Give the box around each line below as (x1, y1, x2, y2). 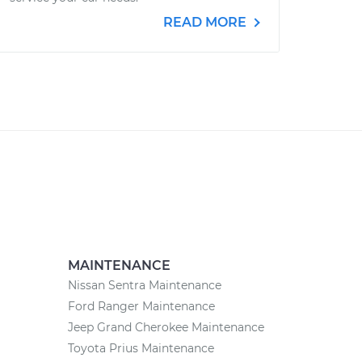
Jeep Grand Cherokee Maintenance (67, 320, 264, 335)
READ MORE (163, 15, 250, 30)
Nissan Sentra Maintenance (67, 278, 221, 293)
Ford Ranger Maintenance (67, 299, 215, 314)
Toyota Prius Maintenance (67, 341, 214, 356)
